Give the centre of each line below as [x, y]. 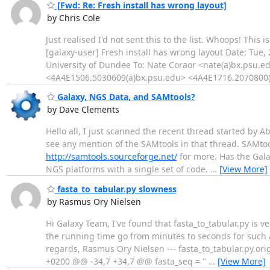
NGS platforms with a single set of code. [128, 169]
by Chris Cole [73, 17]
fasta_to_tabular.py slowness [115, 189]
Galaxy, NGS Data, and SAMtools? [125, 97]
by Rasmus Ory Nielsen [94, 201]
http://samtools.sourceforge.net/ [111, 157]
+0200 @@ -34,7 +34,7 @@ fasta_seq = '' [127, 261]
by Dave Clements [83, 110]
